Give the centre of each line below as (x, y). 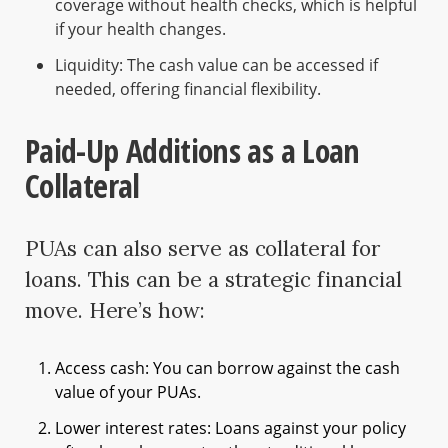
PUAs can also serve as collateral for (202, 249)
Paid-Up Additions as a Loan (192, 151)
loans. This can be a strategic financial (213, 280)
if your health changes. (140, 29)
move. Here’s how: (115, 311)
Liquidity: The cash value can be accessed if (216, 65)
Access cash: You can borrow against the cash (227, 368)
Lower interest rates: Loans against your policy (230, 428)
